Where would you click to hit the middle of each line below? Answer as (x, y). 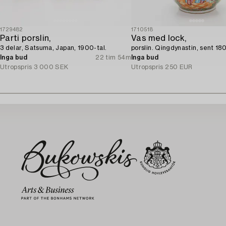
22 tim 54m (113, 57)
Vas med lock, (159, 38)
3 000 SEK (51, 67)
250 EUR (179, 67)
